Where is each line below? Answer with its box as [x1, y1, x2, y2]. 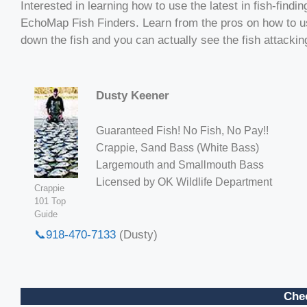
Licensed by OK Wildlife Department [95, 175, 272, 188]
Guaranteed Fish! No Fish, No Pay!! [95, 124, 269, 136]
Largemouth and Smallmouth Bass [95, 158, 264, 171]
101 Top [34, 196, 66, 207]
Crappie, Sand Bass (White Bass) [95, 141, 259, 153]
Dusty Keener [95, 89, 169, 103]
